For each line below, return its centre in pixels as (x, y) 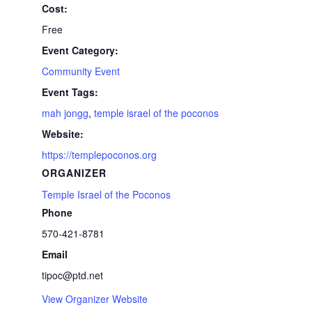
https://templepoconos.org (100, 155)
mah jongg (65, 113)
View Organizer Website (95, 299)
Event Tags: (70, 92)
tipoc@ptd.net (73, 275)
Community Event (81, 71)
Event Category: (80, 50)
